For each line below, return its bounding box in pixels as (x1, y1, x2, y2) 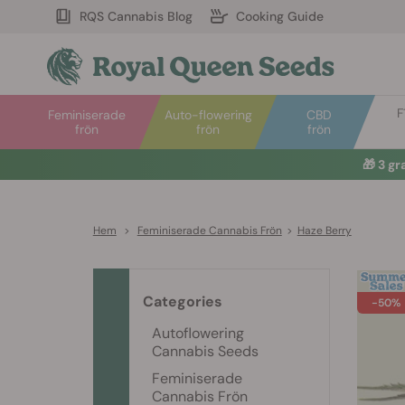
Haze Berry (297, 223, 352, 238)
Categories (143, 292, 222, 311)
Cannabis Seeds (152, 342, 259, 361)
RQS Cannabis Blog (80, 8, 193, 24)
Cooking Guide (236, 8, 324, 24)
